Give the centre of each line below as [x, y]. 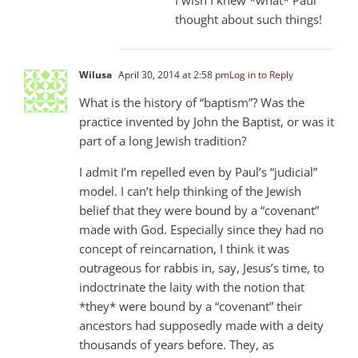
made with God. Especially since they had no [201, 229]
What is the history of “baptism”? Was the [192, 102]
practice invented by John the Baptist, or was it [207, 121]
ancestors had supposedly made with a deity [201, 325]
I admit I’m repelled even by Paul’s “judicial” [198, 171]
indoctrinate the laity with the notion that [192, 286]
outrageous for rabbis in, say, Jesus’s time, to [202, 267]
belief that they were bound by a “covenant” [199, 210]
